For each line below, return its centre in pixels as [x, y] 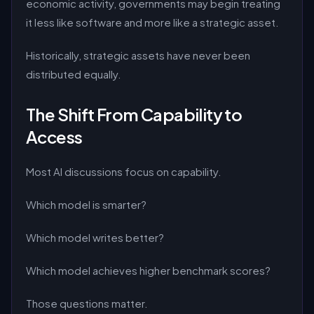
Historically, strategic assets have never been [138, 55]
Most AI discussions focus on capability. [124, 171]
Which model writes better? [95, 237]
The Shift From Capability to [134, 114]
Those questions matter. [87, 303]
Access [54, 137]
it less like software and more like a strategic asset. [152, 22]
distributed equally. [74, 74]
